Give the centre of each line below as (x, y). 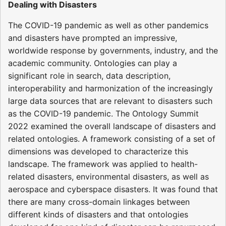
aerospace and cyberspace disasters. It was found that (113, 189)
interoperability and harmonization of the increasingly (110, 88)
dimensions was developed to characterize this (98, 151)
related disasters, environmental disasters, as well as (108, 176)
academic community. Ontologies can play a (93, 63)
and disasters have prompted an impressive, (93, 38)
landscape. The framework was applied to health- (103, 164)
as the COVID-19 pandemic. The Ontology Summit (103, 113)
